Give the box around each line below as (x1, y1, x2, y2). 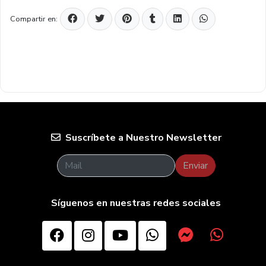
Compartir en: (10, 13, 58, 24)
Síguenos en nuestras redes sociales (51, 197, 221, 210)
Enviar (182, 159, 208, 172)
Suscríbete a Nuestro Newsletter (65, 131, 221, 144)
